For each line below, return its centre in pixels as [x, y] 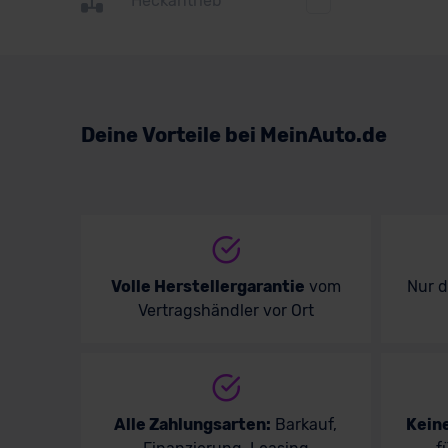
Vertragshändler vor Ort [225, 310]
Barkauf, [304, 424]
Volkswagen [186, 94]
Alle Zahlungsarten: [193, 424]
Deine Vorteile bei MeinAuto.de [233, 134]
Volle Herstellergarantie [207, 286]
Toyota [166, 56]
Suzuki [166, 18]
